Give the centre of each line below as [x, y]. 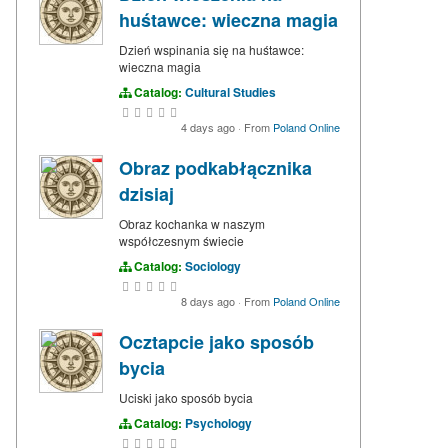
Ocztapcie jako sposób [216, 342]
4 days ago [209, 127]
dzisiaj [146, 194]
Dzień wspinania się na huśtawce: [211, 50]
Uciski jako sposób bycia [186, 398]
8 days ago [209, 301]
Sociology [213, 266]
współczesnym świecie [181, 241]
